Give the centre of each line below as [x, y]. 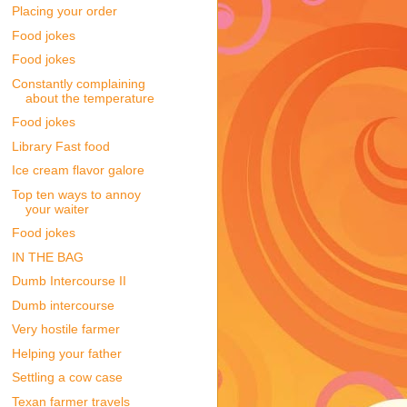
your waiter [57, 208]
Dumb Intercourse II [69, 281]
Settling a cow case [67, 377]
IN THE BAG [47, 257]
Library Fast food [60, 146]
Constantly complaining [78, 83]
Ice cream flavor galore [78, 170]
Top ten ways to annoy [76, 194]
